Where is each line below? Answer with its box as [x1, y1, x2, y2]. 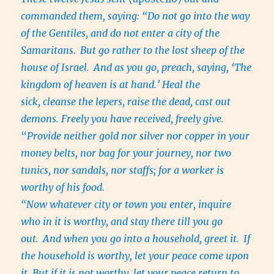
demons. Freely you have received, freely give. [21, 113, 227, 125]
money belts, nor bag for [21, 147, 133, 160]
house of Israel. [21, 61, 92, 74]
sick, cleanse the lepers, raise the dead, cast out [21, 95, 231, 108]
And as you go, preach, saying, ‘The [94, 61, 252, 74]
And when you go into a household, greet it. [43, 232, 242, 245]
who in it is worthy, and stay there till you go [21, 215, 223, 228]
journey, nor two [154, 147, 232, 160]
